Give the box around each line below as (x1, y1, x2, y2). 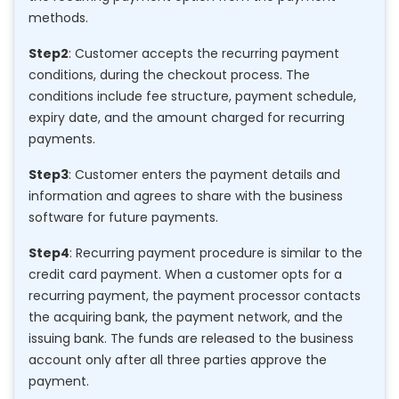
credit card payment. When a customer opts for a (28, 265, 342, 283)
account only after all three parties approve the (28, 350, 327, 369)
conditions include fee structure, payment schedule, (28, 86, 356, 105)
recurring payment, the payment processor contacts (28, 286, 361, 305)
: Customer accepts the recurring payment (69, 44, 339, 62)
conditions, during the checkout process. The (28, 65, 310, 84)
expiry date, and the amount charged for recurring (28, 108, 345, 126)
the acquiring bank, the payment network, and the (28, 307, 343, 326)
